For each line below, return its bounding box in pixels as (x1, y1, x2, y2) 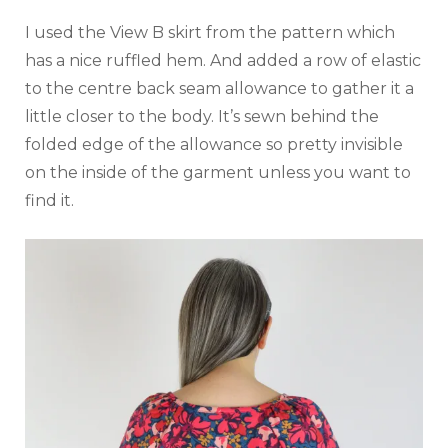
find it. (25, 190, 74, 210)
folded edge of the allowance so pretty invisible (25, 134, 403, 154)
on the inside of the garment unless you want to (25, 162, 411, 182)
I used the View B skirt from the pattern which (25, 22, 395, 42)
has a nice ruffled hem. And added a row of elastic (25, 50, 421, 70)
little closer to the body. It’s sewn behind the (25, 106, 379, 126)
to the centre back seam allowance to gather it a (25, 78, 414, 98)
